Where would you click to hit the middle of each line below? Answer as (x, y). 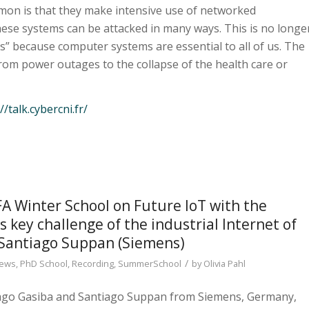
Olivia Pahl (225, 264)
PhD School (44, 264)
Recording (93, 264)
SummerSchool (150, 264)
